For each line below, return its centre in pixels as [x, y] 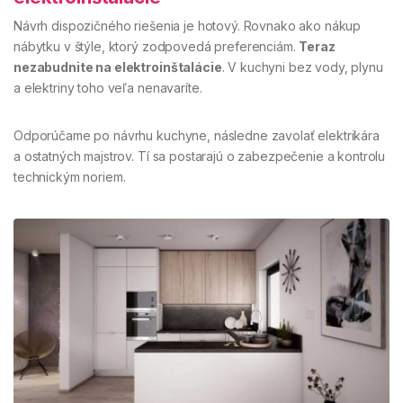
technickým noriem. [70, 176]
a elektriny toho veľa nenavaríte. [108, 87]
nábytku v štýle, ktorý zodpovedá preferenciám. [157, 46]
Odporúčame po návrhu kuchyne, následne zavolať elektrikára [197, 135]
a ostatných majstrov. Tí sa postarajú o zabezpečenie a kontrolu [200, 156]
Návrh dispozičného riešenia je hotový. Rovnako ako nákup [188, 25]
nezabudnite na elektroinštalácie [118, 67]
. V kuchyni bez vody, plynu [302, 67]
